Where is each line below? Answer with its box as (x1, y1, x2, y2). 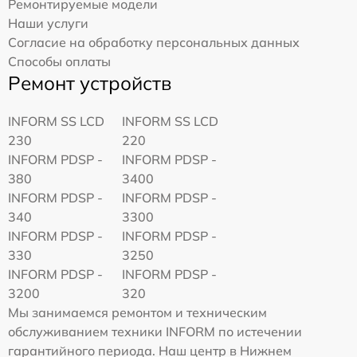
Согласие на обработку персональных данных (8, 34, 300, 51)
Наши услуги (8, 15, 88, 32)
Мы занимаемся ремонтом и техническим (8, 304, 267, 321)
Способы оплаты (8, 53, 111, 70)
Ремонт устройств (8, 71, 171, 96)
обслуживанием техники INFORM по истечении (8, 324, 302, 340)
